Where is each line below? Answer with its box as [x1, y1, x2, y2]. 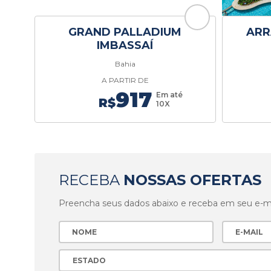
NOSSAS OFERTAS [123, 171, 261, 189]
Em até [155, 90, 183, 99]
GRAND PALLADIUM [68, 25, 182, 39]
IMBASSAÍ [97, 39, 154, 52]
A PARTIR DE [101, 76, 149, 85]
